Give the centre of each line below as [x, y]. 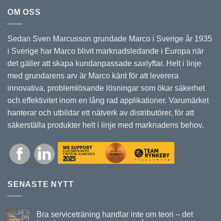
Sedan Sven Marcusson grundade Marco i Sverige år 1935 [110, 39]
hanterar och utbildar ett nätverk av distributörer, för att [101, 113]
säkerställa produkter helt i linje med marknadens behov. [106, 125]
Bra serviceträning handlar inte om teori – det [115, 215]
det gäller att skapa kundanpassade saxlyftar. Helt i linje [104, 64]
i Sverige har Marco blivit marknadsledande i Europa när [106, 51]
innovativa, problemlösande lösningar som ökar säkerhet [106, 88]
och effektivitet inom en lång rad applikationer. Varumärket [108, 101]
